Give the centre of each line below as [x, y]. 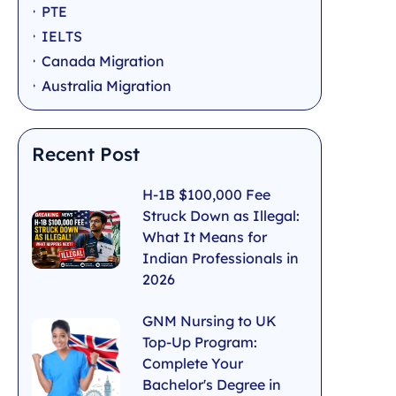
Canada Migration [103, 61]
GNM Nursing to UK [209, 321]
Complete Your [193, 364]
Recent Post [86, 154]
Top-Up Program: [200, 343]
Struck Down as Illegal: [221, 216]
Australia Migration [107, 86]
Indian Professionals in [221, 259]
